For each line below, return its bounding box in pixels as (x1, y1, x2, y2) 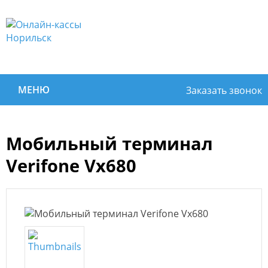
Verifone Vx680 (6, 154, 136, 177)
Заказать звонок (186, 84, 262, 97)
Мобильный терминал (6, 132, 213, 155)
